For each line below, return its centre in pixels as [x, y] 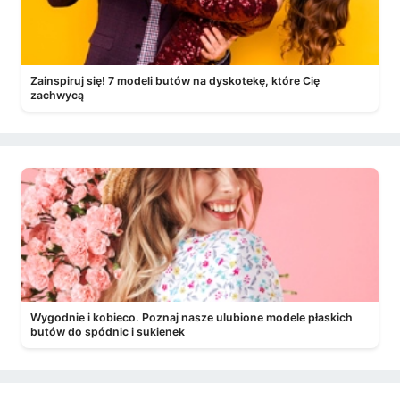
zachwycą [57, 95]
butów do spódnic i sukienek [108, 332]
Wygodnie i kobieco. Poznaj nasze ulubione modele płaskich [192, 317]
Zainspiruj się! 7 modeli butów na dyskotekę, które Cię [175, 81]
